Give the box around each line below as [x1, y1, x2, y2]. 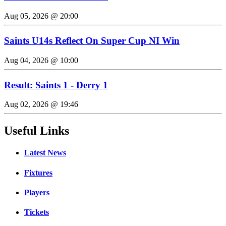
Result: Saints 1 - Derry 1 [4, 79, 108, 90]
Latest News [24, 148, 66, 157]
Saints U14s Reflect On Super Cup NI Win [4, 35, 180, 46]
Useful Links [4, 124, 69, 138]
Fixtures [24, 168, 52, 177]
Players [24, 188, 49, 197]
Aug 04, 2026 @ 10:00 [4, 55, 78, 65]
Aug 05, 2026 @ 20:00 [4, 12, 78, 21]
